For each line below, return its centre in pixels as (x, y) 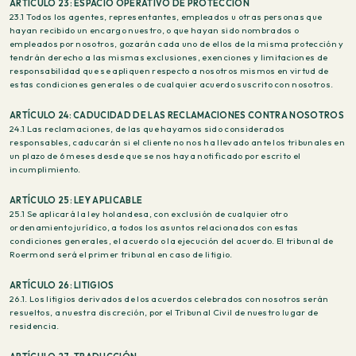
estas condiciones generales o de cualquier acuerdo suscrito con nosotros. (172, 84)
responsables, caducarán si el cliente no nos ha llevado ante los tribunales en (177, 142)
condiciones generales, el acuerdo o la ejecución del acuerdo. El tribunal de (172, 241)
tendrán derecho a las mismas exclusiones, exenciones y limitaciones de (169, 57)
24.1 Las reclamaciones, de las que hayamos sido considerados (147, 129)
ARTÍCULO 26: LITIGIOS (62, 285)
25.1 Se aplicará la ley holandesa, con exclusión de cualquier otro (149, 214)
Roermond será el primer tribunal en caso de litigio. (121, 254)
